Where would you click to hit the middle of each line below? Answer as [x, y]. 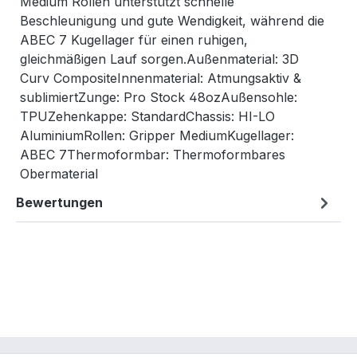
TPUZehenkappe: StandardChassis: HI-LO [147, 117]
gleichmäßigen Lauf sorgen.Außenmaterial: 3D [159, 59]
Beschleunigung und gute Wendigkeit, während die [172, 21]
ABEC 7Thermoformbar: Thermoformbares [153, 155]
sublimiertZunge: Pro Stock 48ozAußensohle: [159, 98]
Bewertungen [59, 203]
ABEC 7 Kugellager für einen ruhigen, [134, 40]
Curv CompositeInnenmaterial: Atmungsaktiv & [161, 78]
